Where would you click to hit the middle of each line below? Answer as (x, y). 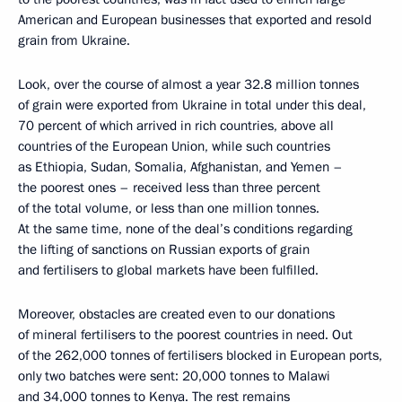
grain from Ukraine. (74, 40)
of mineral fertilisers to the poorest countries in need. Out (185, 335)
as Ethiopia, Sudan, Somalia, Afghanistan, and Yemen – (180, 167)
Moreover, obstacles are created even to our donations (176, 314)
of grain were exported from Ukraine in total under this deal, (192, 105)
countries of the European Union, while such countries (174, 146)
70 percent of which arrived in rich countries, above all (176, 126)
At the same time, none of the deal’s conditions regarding (185, 229)
